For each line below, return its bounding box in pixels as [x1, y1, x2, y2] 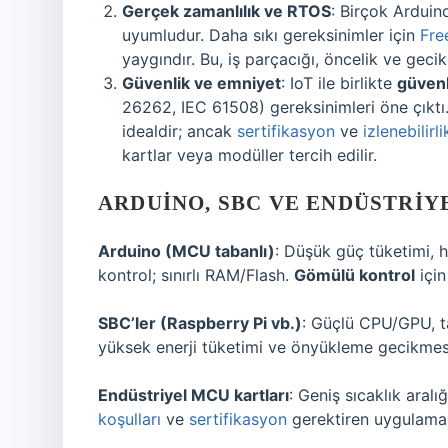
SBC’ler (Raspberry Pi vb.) [98, 313, 302, 333]
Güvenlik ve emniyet [122, 73, 281, 93]
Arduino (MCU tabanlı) [98, 241, 275, 261]
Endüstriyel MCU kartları [98, 385, 289, 405]
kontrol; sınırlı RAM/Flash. [98, 265, 294, 285]
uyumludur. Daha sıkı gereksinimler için [122, 25, 420, 45]
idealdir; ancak [122, 121, 237, 141]
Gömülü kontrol [294, 265, 415, 285]
